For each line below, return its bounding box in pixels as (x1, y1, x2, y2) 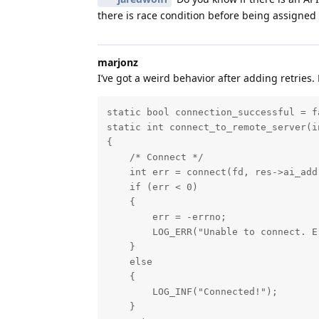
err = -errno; (106, 211, 226, 223)
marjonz (98, 55, 138, 69)
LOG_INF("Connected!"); (106, 286, 278, 298)
